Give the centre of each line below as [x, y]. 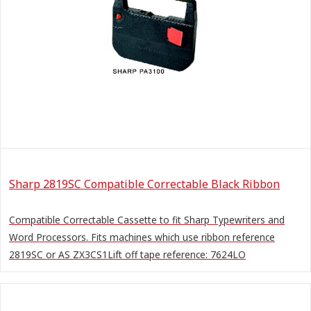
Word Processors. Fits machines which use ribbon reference [142, 237]
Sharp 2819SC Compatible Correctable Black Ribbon [144, 184]
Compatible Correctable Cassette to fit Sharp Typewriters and [147, 219]
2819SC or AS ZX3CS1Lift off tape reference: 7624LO [127, 254]
